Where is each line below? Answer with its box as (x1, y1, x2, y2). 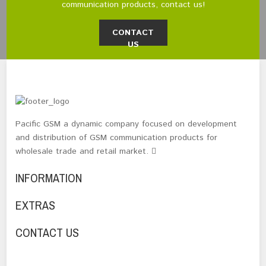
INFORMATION (15, 170, 83, 186)
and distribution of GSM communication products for (15, 132, 218, 144)
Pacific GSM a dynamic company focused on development (15, 118, 237, 131)
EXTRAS (15, 197, 56, 214)
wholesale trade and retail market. (15, 145, 152, 158)
